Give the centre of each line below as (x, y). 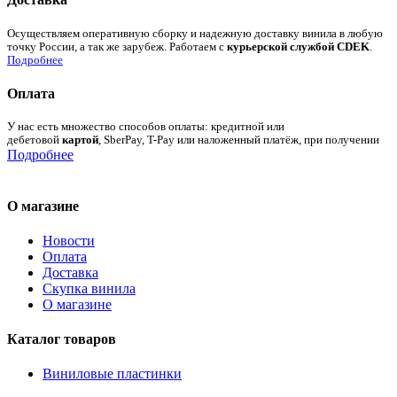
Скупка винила (89, 288)
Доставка (70, 272)
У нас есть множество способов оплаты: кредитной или (146, 127)
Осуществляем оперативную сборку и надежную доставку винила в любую (195, 33)
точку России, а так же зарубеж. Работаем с (117, 47)
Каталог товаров (62, 339)
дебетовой (35, 140)
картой (80, 140)
